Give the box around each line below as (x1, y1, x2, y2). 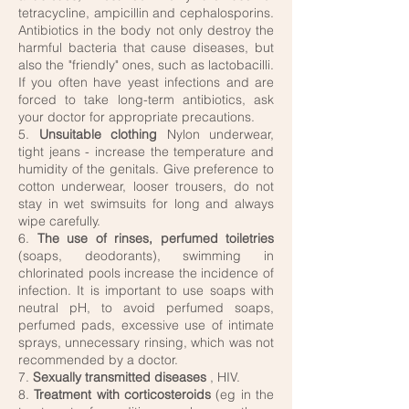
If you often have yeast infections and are (18, 74, 274, 90)
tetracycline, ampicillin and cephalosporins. (18, 5, 274, 21)
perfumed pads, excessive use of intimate (18, 317, 274, 333)
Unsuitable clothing (38, 126, 157, 142)
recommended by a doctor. (18, 351, 178, 368)
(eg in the (211, 386, 275, 403)
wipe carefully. (18, 213, 100, 229)
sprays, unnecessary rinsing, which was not (18, 334, 274, 351)
